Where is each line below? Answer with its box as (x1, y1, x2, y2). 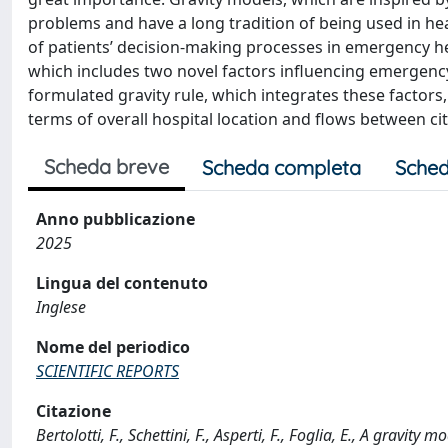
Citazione (36, 400, 111, 422)
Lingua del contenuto (36, 272, 208, 294)
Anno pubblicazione (36, 208, 195, 230)
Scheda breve (44, 154, 169, 179)
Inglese (36, 296, 86, 318)
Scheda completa (202, 155, 361, 180)
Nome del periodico (36, 336, 190, 358)
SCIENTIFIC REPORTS (36, 360, 179, 382)
